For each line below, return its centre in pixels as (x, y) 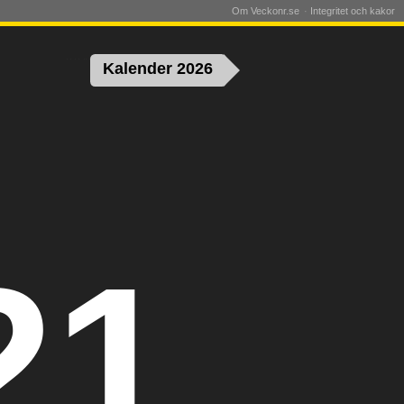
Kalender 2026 (158, 69)
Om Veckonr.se (266, 11)
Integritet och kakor (353, 11)
